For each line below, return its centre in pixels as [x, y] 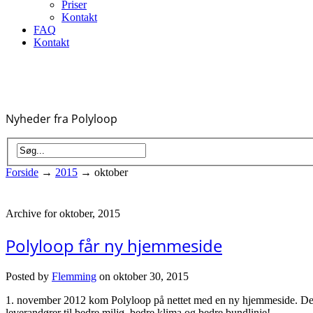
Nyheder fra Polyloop [61, 119]
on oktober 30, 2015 [143, 277]
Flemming [74, 277]
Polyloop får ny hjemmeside [114, 245]
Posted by [29, 277]
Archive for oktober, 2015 [63, 213]
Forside [22, 172]
